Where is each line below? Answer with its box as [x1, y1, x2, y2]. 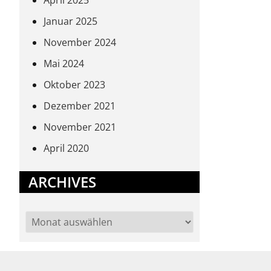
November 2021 [44, 120, 116, 134]
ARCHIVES [28, 172, 96, 192]
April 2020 [44, 142, 89, 155]
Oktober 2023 [44, 78, 105, 91]
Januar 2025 [44, 15, 97, 28]
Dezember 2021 [44, 99, 116, 113]
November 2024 [44, 36, 116, 49]
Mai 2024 [44, 57, 84, 70]
